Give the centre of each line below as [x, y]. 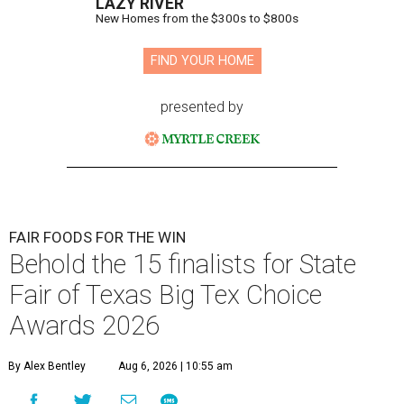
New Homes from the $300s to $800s [197, 18]
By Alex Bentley [47, 367]
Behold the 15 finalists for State [183, 265]
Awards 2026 [84, 326]
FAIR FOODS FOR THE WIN [97, 238]
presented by [202, 107]
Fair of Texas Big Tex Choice [165, 295]
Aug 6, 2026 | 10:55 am [175, 367]
